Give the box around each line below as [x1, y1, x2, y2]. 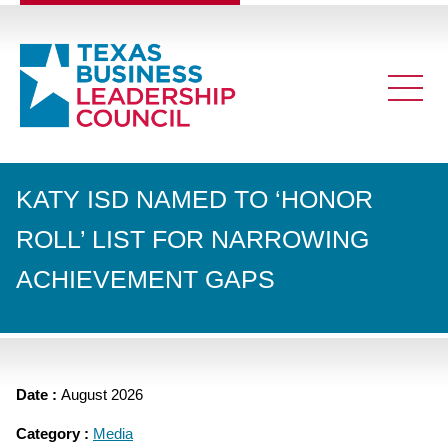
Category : [16, 424, 93, 442]
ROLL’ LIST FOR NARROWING [16, 225, 369, 254]
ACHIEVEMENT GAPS [16, 265, 275, 294]
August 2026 [61, 385, 143, 403]
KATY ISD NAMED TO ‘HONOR [16, 185, 373, 214]
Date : [16, 385, 61, 403]
